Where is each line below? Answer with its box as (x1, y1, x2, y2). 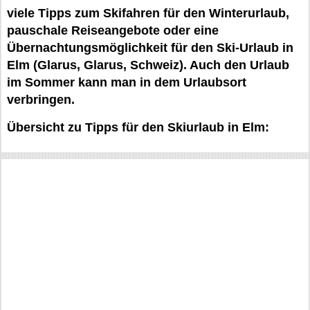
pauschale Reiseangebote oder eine (7, 24, 219, 37)
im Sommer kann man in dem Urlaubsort (7, 75, 246, 89)
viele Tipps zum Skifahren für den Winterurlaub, (7, 6, 289, 20)
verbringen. (7, 93, 75, 107)
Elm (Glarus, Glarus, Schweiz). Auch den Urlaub (7, 58, 289, 72)
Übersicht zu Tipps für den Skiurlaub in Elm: (7, 120, 269, 134)
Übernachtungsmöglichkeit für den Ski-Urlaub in (7, 41, 293, 55)
